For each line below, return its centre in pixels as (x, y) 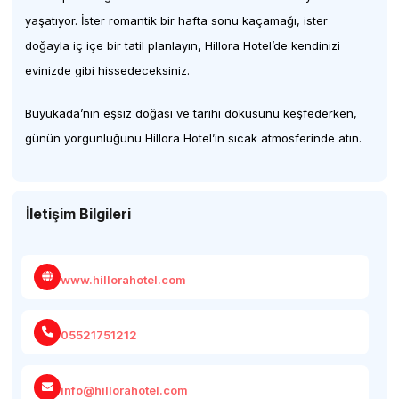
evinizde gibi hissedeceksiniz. (108, 70)
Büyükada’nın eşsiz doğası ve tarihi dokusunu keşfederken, (191, 113)
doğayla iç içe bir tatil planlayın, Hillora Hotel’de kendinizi (183, 45)
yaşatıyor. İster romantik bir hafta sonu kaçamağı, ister (177, 20)
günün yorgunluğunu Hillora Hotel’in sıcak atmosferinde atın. (194, 138)
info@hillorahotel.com (125, 390)
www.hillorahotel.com (124, 279)
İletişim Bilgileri (79, 214)
